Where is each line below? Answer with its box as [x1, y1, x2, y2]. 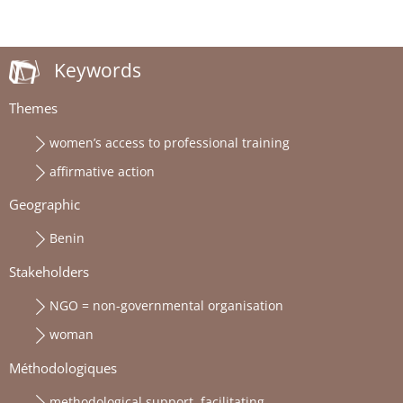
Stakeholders [9, 262, 89, 282]
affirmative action [49, 162, 155, 180]
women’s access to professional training [49, 133, 290, 151]
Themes [9, 99, 58, 119]
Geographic [9, 195, 80, 214]
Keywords [54, 57, 141, 83]
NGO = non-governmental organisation [49, 297, 283, 315]
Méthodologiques [9, 358, 117, 378]
